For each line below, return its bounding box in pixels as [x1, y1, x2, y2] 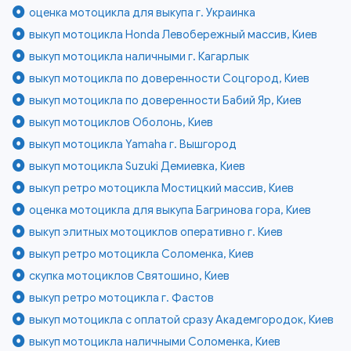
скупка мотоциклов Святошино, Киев [29, 268, 230, 283]
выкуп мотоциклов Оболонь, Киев [29, 114, 214, 129]
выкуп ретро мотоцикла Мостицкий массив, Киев [29, 180, 295, 195]
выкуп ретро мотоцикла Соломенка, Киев [29, 246, 255, 261]
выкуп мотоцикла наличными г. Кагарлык [29, 49, 250, 63]
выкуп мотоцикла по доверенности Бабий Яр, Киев [29, 92, 302, 107]
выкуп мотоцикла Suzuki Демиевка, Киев [29, 158, 246, 173]
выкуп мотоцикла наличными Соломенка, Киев [29, 334, 281, 349]
